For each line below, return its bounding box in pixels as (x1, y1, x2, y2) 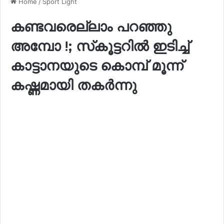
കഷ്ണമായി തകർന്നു (10, 76, 136, 93)
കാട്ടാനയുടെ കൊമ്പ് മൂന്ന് (10, 56, 183, 74)
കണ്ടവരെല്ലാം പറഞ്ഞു (10, 17, 171, 35)
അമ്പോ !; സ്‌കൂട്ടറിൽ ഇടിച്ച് (10, 37, 189, 54)
